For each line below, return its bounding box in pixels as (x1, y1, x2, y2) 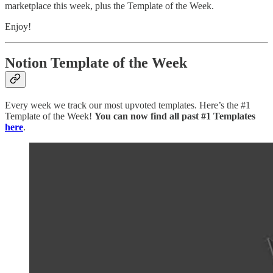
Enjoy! (5, 21, 31, 32)
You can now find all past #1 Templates (94, 111, 255, 122)
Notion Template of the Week (5, 55, 187, 71)
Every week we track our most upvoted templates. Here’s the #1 (5, 100, 250, 111)
